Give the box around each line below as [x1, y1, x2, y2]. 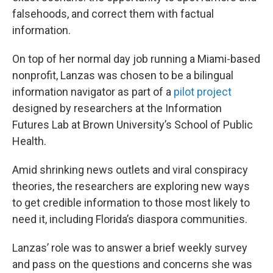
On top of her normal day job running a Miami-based [12, 52, 260, 65]
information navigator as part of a [12, 85, 174, 98]
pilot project [174, 85, 232, 98]
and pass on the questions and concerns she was [12, 258, 252, 271]
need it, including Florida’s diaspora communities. [12, 213, 247, 225]
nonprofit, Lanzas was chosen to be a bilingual [12, 69, 233, 82]
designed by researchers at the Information [12, 102, 222, 115]
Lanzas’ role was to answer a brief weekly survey [12, 241, 247, 254]
